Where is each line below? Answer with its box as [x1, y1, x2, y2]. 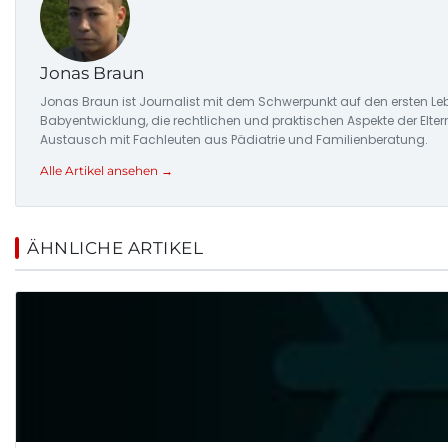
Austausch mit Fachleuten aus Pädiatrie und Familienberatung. [40, 130, 428, 148]
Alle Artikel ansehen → [40, 162, 173, 178]
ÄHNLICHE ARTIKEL [27, 237, 203, 258]
